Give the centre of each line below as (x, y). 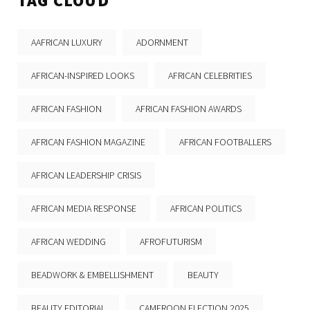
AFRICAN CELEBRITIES (210, 76)
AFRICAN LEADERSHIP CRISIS (86, 175)
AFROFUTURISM (171, 242)
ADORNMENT (162, 43)
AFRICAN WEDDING (69, 242)
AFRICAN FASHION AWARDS (189, 109)
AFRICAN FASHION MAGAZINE (88, 142)
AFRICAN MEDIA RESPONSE (84, 209)
